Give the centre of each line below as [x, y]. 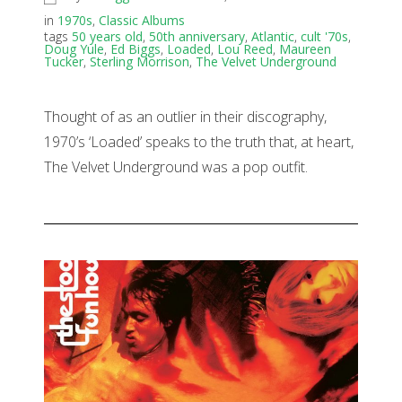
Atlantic [273, 37]
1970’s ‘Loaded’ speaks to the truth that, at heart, [199, 142]
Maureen [305, 49]
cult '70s [324, 37]
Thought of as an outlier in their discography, [185, 117]
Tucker [64, 62]
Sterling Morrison [140, 62]
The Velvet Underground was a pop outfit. [176, 167]
